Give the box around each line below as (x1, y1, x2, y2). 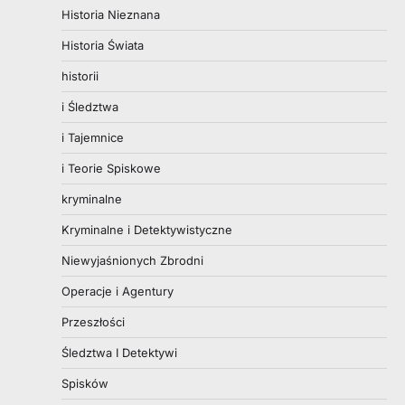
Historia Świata (61, 37, 144, 52)
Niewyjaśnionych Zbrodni (61, 252, 203, 268)
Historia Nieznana (61, 6, 160, 22)
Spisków (61, 375, 108, 391)
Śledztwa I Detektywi (61, 344, 177, 360)
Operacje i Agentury (61, 283, 174, 298)
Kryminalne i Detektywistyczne (61, 221, 232, 237)
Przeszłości (61, 314, 125, 329)
